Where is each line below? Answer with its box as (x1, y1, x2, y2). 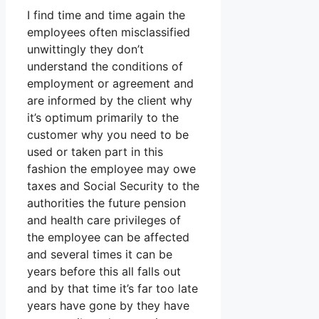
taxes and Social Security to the (27, 179, 199, 194)
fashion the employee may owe (27, 162, 196, 177)
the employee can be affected (27, 230, 189, 245)
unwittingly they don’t (27, 42, 144, 57)
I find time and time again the (27, 8, 185, 23)
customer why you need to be (27, 127, 189, 142)
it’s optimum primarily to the (27, 110, 179, 125)
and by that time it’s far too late (27, 281, 198, 296)
